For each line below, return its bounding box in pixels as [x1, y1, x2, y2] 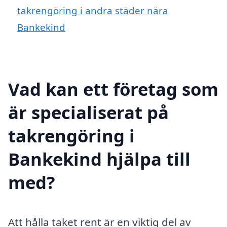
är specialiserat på [8, 100, 169, 124]
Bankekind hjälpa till [8, 146, 191, 171]
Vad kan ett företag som [8, 77, 218, 101]
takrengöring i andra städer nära [17, 4, 168, 17]
